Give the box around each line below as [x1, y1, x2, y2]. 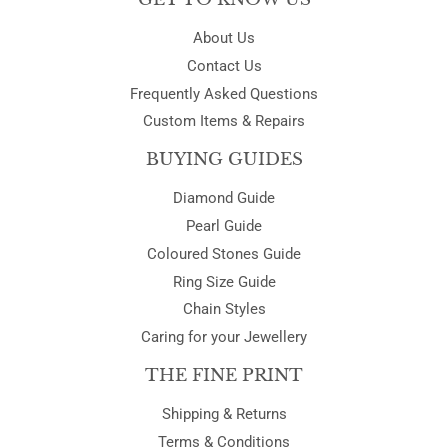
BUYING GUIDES [145, 149, 303, 171]
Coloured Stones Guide [147, 244, 301, 263]
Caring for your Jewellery [141, 328, 307, 347]
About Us [193, 29, 255, 48]
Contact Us [186, 56, 262, 75]
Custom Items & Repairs [143, 112, 305, 131]
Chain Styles [182, 300, 266, 319]
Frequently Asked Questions [130, 84, 318, 103]
